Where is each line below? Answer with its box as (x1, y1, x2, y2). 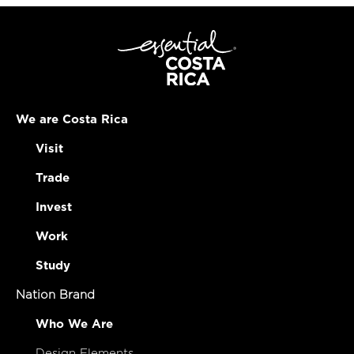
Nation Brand (16, 288, 95, 301)
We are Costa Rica (16, 113, 128, 126)
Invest (36, 201, 72, 213)
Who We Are (36, 318, 113, 330)
